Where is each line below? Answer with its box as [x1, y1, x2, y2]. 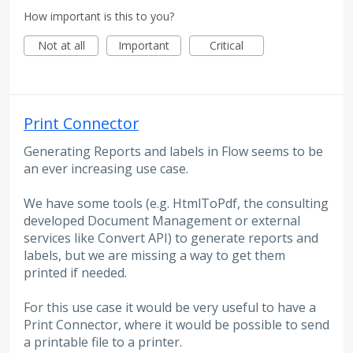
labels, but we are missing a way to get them [24, 246, 285, 264]
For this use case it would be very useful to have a [24, 299, 316, 317]
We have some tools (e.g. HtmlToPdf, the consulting [24, 194, 329, 212]
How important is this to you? [24, 8, 174, 24]
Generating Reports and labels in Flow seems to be [24, 142, 323, 160]
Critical [210, 37, 243, 53]
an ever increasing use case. [24, 159, 188, 177]
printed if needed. [24, 263, 127, 281]
